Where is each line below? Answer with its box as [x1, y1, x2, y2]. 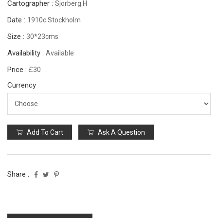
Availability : [7, 48, 46, 57]
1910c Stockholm [27, 16, 81, 24]
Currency [7, 80, 36, 90]
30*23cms [26, 32, 58, 40]
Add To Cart [25, 128, 63, 136]
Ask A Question [96, 128, 145, 136]
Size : [7, 32, 26, 41]
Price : [7, 65, 29, 74]
